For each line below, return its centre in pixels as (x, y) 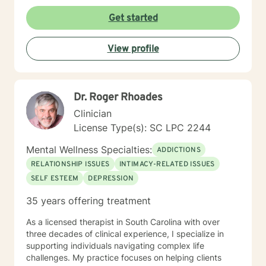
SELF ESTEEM (55, 179)
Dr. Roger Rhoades (118, 98)
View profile (133, 49)
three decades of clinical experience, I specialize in (125, 234)
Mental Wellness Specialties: (89, 150)
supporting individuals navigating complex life (115, 246)
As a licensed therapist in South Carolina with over (123, 222)
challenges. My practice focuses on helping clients (124, 257)
